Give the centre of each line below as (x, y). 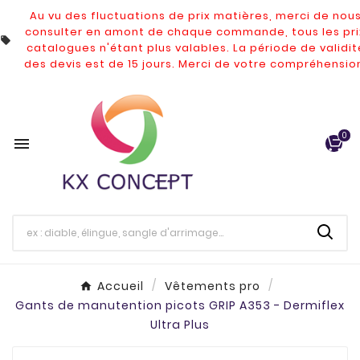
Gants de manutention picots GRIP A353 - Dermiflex (180, 306)
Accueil (120, 286)
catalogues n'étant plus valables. (129, 48)
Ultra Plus (180, 325)
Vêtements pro (212, 286)
